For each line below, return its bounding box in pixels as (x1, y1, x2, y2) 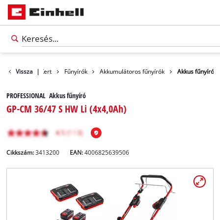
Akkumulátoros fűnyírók (100, 67, 165, 75)
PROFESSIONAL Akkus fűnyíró (6, 91, 86, 101)
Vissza (16, 67, 33, 75)
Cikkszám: (6, 149, 34, 157)
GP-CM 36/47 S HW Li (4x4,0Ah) (6, 102, 127, 116)
